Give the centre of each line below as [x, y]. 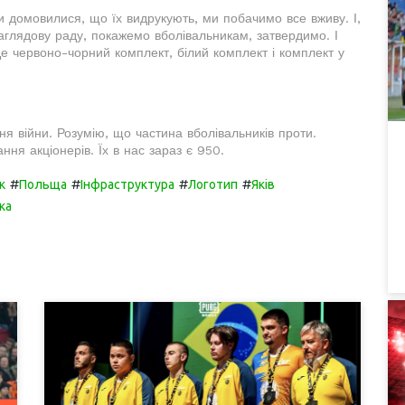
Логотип [213, 184]
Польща [43, 184]
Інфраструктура [127, 184]
